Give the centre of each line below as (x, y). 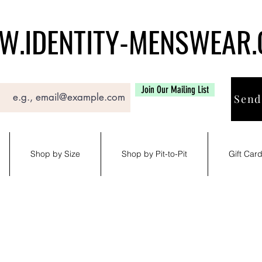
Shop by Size (55, 154)
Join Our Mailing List (175, 89)
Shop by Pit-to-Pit (154, 154)
